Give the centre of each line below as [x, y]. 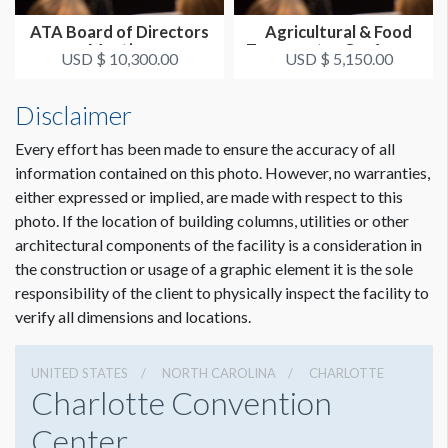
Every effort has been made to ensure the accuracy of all [205, 149]
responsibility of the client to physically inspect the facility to [222, 293]
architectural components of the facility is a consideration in [218, 245]
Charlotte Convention [181, 403]
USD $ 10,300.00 [119, 59]
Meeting [119, 50]
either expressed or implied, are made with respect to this [209, 197]
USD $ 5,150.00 [338, 59]
